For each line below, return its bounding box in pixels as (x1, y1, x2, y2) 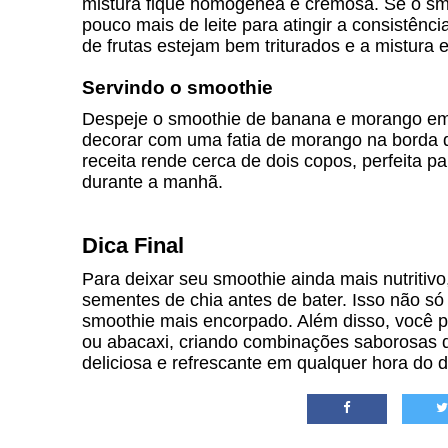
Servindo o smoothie (82, 77, 273, 98)
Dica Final (82, 233, 184, 258)
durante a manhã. (82, 172, 223, 192)
